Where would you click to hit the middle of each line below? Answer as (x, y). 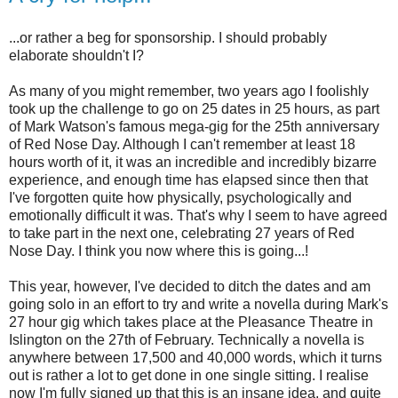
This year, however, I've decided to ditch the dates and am (190, 286)
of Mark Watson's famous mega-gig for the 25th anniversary (194, 126)
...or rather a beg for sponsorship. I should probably (168, 37)
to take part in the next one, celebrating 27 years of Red (182, 233)
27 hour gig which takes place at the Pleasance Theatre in (191, 322)
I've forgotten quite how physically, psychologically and (180, 197)
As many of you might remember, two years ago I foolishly (189, 91)
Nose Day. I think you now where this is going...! (159, 251)
